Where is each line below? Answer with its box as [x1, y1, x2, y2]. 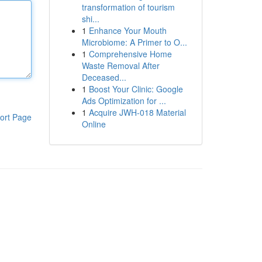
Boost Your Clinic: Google [88, 83, 183, 95]
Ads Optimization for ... [81, 95, 166, 106]
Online [81, 118, 106, 130]
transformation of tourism [81, 1, 175, 13]
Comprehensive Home [88, 48, 172, 60]
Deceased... [81, 71, 126, 83]
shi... [81, 13, 99, 25]
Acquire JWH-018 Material [88, 106, 186, 118]
